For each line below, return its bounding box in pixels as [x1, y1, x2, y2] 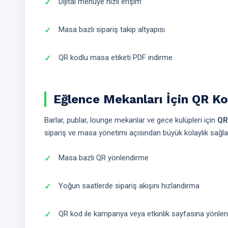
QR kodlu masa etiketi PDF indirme [59, 53, 173, 62]
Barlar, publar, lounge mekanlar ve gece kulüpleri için [44, 116, 217, 125]
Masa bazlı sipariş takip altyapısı [59, 25, 165, 34]
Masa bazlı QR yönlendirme [59, 153, 149, 162]
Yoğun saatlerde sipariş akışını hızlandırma [59, 181, 199, 190]
